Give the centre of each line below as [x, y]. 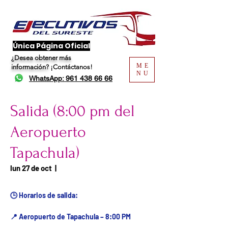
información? [31, 67]
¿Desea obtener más [41, 58]
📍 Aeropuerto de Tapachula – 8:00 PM [70, 217]
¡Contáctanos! [72, 67]
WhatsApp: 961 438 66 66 [71, 78]
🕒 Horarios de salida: [44, 195]
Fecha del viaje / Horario [102, 168]
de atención [31, 177]
